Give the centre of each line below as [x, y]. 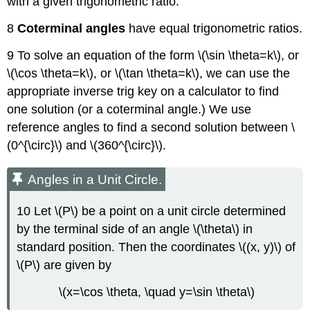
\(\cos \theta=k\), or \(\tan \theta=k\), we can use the [149, 73]
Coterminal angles [72, 29]
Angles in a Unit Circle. [95, 180]
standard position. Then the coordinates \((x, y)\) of [156, 247]
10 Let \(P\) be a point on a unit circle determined [152, 211]
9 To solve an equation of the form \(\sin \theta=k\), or [153, 55]
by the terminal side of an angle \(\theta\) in [135, 229]
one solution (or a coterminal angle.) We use [129, 109]
